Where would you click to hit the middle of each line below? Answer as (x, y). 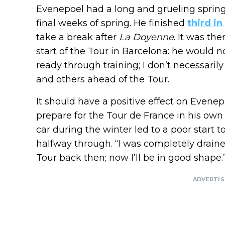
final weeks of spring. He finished (112, 23)
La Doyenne (146, 37)
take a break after (78, 37)
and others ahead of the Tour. (103, 80)
